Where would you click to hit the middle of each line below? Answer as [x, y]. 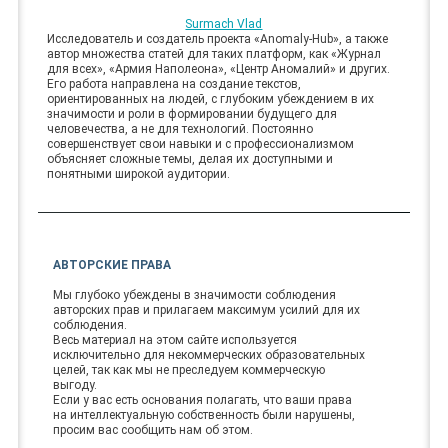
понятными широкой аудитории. [139, 173]
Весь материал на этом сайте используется [174, 339]
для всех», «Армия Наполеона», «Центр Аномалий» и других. [219, 68]
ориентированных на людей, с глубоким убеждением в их [211, 98]
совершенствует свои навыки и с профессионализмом [201, 143]
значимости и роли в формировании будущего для [192, 113]
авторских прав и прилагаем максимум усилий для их [206, 309]
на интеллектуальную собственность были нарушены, [203, 414]
